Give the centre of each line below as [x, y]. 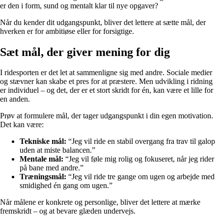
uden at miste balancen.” [57, 150]
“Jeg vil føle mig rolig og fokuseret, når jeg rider [139, 159]
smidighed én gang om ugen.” [66, 186]
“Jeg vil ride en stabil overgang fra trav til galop [141, 141]
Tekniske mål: [43, 141]
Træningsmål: [43, 177]
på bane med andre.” [52, 168]
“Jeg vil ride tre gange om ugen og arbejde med [140, 177]
